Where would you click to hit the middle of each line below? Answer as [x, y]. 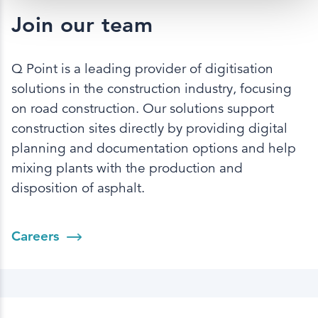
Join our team [82, 25]
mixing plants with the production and [127, 168]
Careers [37, 236]
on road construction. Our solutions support [143, 109]
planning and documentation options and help [154, 148]
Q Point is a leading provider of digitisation [142, 69]
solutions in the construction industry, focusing [152, 89]
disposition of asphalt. [78, 188]
